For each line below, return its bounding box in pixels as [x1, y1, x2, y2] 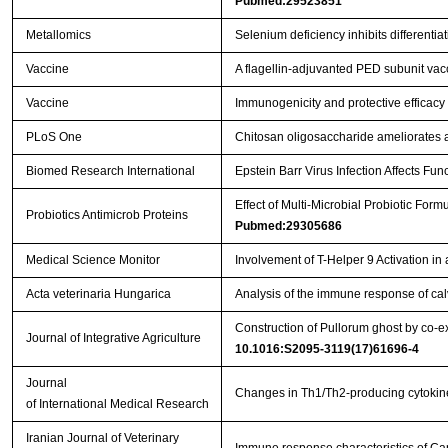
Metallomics [25, 28, 91, 43]
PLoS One [25, 130, 82, 145]
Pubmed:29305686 [234, 219, 342, 234]
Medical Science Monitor [25, 253, 160, 268]
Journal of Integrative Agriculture [25, 331, 201, 346]
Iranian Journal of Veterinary [25, 431, 179, 446]
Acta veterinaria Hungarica [25, 287, 171, 302]
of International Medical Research [25, 397, 209, 412]
